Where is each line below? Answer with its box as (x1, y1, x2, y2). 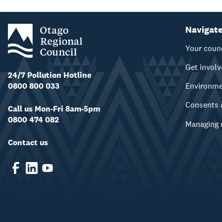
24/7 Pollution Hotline (8, 69, 92, 80)
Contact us (8, 137, 48, 148)
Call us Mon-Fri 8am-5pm (8, 103, 100, 114)
